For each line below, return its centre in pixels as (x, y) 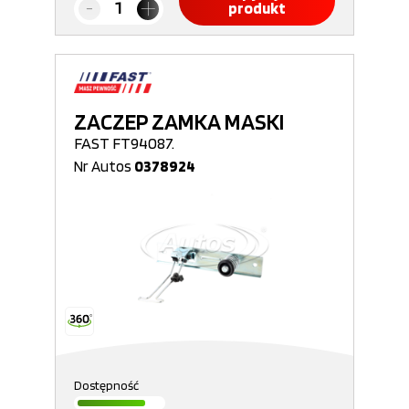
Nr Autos (104, 166)
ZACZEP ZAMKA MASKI (179, 121)
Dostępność (106, 385)
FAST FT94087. (124, 143)
